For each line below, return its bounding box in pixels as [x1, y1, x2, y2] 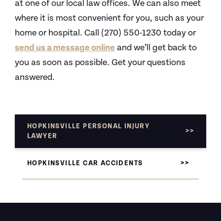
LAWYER [27, 132, 58, 140]
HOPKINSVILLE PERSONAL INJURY [27, 122, 150, 130]
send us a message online [15, 42, 115, 53]
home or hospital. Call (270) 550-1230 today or [15, 28, 196, 38]
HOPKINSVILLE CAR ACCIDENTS [27, 159, 143, 167]
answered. [15, 72, 55, 82]
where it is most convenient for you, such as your [15, 13, 204, 23]
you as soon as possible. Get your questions [15, 57, 185, 68]
